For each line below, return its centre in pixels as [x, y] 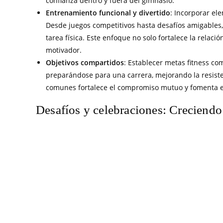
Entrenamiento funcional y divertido [108, 13]
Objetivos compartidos [85, 62]
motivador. [64, 50]
